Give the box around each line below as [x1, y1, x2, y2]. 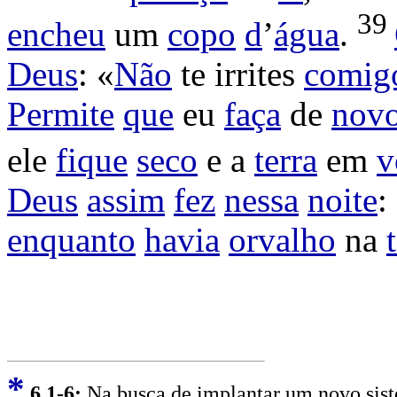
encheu [7, 14, 105, 53]
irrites [214, 54, 295, 93]
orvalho [229, 220, 336, 259]
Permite [7, 94, 114, 133]
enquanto [7, 220, 136, 259]
